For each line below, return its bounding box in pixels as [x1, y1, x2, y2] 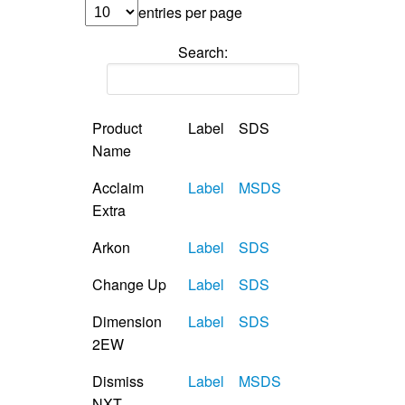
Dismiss [92, 370, 144, 391]
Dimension [92, 310, 162, 332]
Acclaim [92, 176, 144, 198]
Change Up [92, 273, 166, 295]
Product [92, 117, 142, 138]
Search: [177, 41, 228, 62]
